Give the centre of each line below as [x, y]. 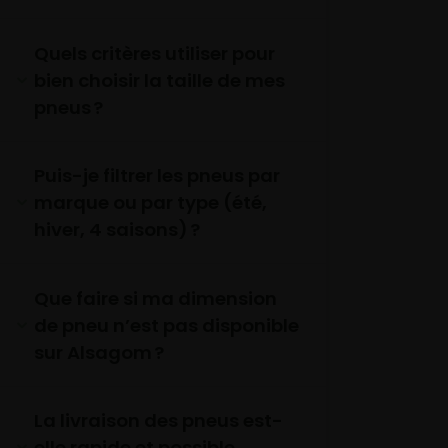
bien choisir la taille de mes [159, 80]
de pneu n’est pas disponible [166, 325]
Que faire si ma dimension [155, 298]
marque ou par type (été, [150, 203]
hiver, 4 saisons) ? [116, 230]
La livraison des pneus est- [158, 421]
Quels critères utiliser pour [154, 53]
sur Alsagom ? [98, 352]
